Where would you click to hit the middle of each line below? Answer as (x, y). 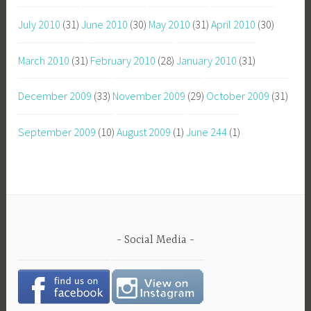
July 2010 (40, 24)
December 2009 (55, 96)
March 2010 (44, 60)
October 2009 (238, 96)
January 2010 (207, 60)
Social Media (155, 240)
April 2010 (234, 24)
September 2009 (57, 132)
